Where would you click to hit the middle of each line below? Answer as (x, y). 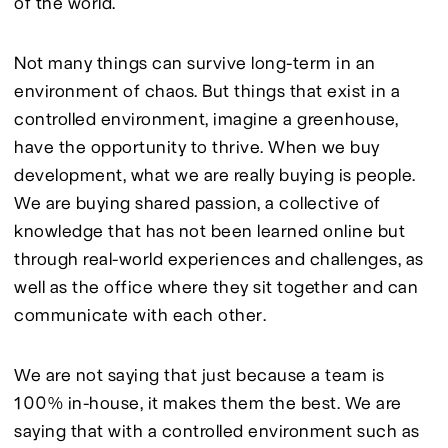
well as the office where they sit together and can (218, 286)
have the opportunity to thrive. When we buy (199, 146)
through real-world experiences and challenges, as (221, 258)
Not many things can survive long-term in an (197, 62)
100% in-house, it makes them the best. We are (210, 402)
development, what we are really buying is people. (217, 174)
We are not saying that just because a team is (201, 374)
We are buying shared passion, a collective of (199, 202)
